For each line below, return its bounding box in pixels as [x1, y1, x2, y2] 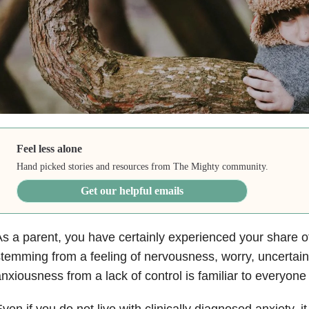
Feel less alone [17, 142, 83, 154]
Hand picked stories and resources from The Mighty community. [17, 161, 269, 172]
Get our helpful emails [81, 184, 184, 197]
